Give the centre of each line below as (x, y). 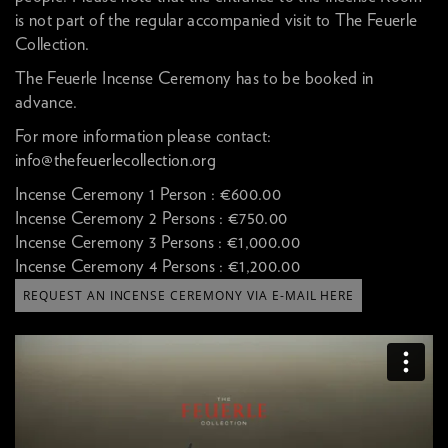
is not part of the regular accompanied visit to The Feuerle (216, 20)
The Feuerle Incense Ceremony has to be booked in (194, 78)
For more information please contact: (143, 136)
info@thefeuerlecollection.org (116, 160)
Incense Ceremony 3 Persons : (121, 242)
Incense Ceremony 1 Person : (117, 194)
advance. (46, 102)
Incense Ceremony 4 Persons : (122, 266)
